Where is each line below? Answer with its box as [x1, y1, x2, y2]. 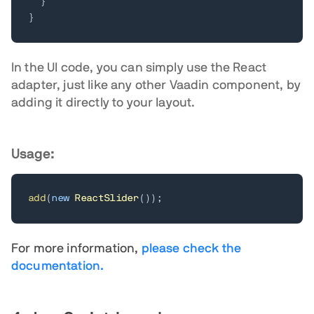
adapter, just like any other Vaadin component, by [11, 79, 301, 92]
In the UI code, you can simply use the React [11, 62, 267, 74]
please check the [141, 243, 242, 255]
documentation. [11, 260, 104, 273]
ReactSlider [74, 193, 139, 203]
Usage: [11, 147, 55, 161]
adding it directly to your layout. [11, 97, 196, 109]
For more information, [11, 243, 142, 255]
